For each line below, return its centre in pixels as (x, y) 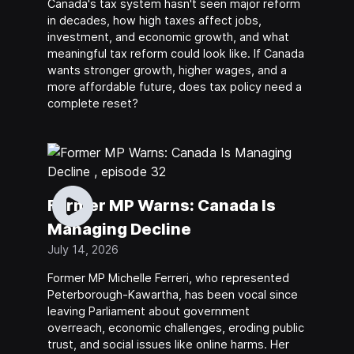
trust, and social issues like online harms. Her (168, 344)
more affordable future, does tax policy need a (174, 87)
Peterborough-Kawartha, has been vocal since (172, 294)
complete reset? (92, 104)
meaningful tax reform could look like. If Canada (175, 54)
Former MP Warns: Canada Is (161, 206)
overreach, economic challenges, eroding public (175, 327)
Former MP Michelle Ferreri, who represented (168, 277)
